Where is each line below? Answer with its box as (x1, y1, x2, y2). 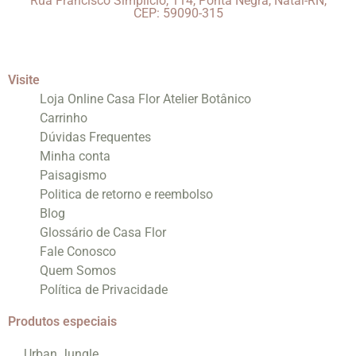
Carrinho (40, 110, 87, 126)
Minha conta (40, 148, 110, 164)
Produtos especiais (8, 313, 117, 329)
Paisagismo (40, 167, 106, 183)
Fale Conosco (40, 243, 116, 259)
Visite (8, 72, 40, 87)
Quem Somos (40, 262, 116, 278)
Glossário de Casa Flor (40, 224, 166, 240)
